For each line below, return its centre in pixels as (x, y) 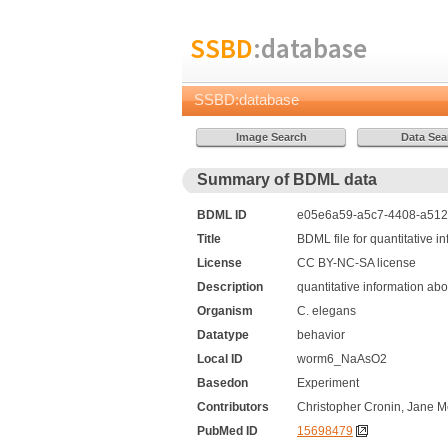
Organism (225, 311)
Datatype (223, 335)
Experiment (328, 383)
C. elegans (326, 311)
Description (230, 287)
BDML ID (222, 215)
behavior (321, 335)
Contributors (233, 407)
